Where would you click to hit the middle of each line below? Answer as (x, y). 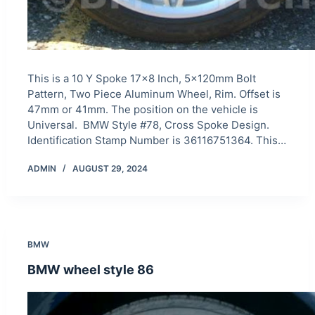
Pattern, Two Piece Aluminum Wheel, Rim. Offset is (154, 94)
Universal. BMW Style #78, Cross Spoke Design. (148, 125)
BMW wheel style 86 (90, 270)
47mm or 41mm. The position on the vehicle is (142, 110)
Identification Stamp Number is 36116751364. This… (156, 141)
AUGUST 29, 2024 (110, 169)
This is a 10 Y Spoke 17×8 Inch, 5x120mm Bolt (141, 79)
